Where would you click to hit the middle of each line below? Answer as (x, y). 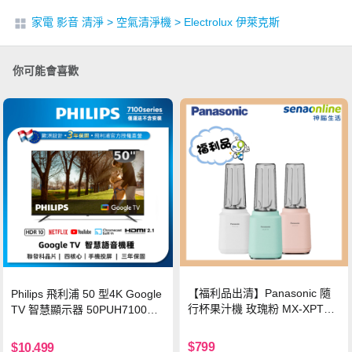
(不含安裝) (37, 325)
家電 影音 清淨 (68, 22)
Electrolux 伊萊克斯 (232, 22)
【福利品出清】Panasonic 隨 (260, 293)
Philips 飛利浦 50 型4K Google (87, 293)
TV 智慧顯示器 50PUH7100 (79, 309)
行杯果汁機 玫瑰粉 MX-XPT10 (262, 308)
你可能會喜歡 (46, 71)
